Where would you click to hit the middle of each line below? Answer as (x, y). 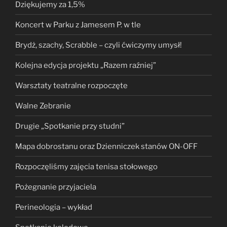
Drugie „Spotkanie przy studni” (70, 126)
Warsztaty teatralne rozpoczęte (71, 85)
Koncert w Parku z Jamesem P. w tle (78, 25)
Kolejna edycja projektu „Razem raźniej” (86, 65)
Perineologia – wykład (54, 207)
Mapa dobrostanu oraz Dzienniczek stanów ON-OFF (106, 146)
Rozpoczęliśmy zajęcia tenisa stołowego (86, 166)
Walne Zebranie (43, 106)
